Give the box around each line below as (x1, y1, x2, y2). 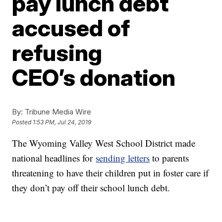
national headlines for (12, 151, 96, 164)
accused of (12, 13, 130, 42)
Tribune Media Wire (23, 107, 92, 116)
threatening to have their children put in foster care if (12, 166, 209, 179)
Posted (12, 118, 33, 126)
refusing (12, 38, 103, 66)
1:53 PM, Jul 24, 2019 (33, 118, 92, 126)
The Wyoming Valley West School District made (12, 136, 196, 149)
